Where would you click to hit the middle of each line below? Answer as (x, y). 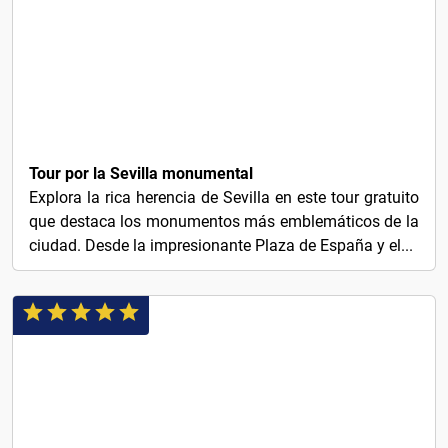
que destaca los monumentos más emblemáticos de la (224, 221)
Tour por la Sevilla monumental (141, 173)
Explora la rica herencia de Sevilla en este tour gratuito (224, 197)
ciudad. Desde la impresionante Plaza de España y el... (221, 245)
